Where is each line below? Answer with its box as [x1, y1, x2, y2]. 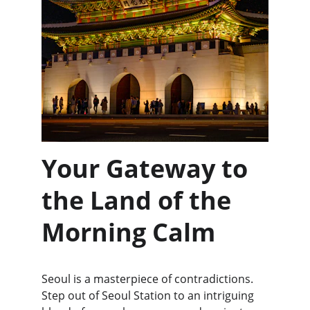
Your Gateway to [42, 152, 254, 185]
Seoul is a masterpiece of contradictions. [42, 271, 256, 286]
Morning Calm [42, 215, 215, 249]
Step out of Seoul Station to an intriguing [42, 288, 257, 303]
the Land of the [42, 183, 237, 217]
